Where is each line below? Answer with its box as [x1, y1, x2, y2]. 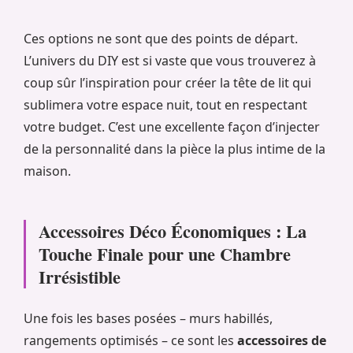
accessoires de [237, 332, 326, 350]
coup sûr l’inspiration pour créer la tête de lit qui [24, 74, 311, 92]
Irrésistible [39, 264, 121, 291]
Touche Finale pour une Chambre [39, 241, 291, 268]
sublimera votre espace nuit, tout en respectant [24, 96, 307, 114]
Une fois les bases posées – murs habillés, [24, 310, 273, 328]
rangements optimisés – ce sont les [24, 332, 237, 350]
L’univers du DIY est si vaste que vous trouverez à [24, 52, 316, 70]
